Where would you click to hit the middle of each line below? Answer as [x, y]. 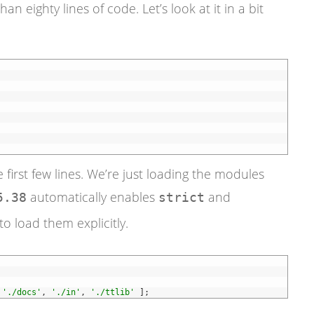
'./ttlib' [112, 292]
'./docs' [21, 292]
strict [181, 197]
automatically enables [92, 197]
